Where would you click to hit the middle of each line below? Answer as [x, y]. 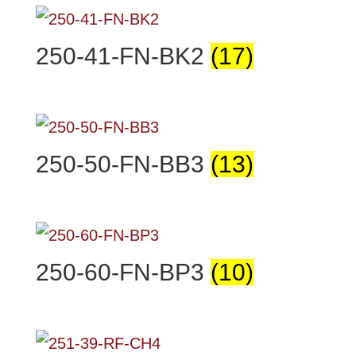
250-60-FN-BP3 [123, 273]
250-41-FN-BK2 [123, 56]
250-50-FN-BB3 [123, 164]
